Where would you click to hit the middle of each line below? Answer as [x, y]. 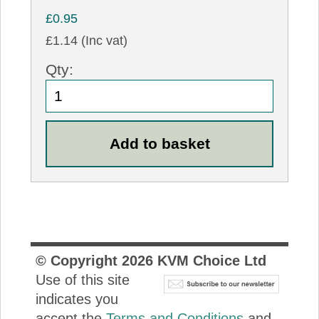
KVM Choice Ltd [209, 260]
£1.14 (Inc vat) [87, 41]
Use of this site [82, 279]
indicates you [77, 299]
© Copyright [78, 260]
